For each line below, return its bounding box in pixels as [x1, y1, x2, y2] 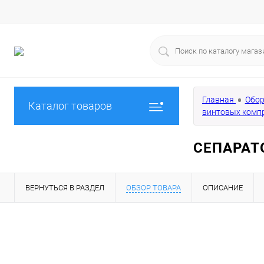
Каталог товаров [28, 100, 112, 112]
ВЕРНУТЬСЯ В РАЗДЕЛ [25, 183, 104, 192]
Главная [202, 95, 234, 105]
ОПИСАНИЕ [203, 183, 243, 192]
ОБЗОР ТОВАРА [126, 183, 181, 192]
